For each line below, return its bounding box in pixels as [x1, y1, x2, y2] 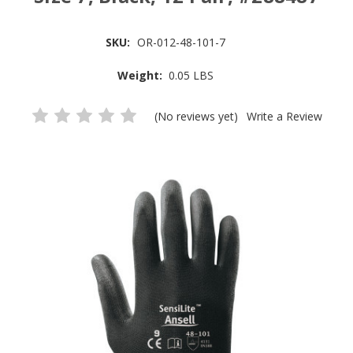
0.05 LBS [169, 68, 214, 83]
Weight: [117, 68, 162, 83]
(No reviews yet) [154, 108, 242, 124]
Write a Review [247, 108, 323, 124]
